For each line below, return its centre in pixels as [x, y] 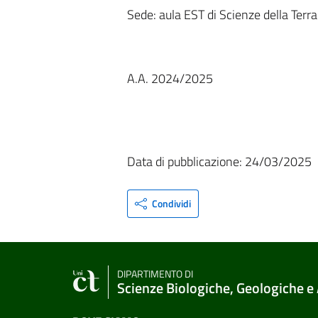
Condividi [172, 203]
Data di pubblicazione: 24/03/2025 [219, 161]
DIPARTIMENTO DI [155, 274]
